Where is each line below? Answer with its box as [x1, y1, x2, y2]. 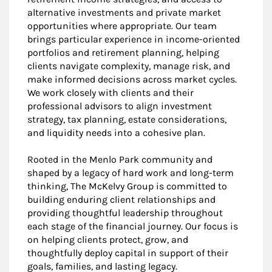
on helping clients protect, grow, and [27, 233, 188, 245]
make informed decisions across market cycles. [27, 73, 237, 85]
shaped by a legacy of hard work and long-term [27, 166, 234, 178]
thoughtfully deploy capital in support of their [27, 246, 228, 259]
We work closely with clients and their [27, 86, 194, 98]
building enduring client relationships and [27, 193, 216, 205]
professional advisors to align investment [27, 100, 212, 112]
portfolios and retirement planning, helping [27, 46, 219, 58]
